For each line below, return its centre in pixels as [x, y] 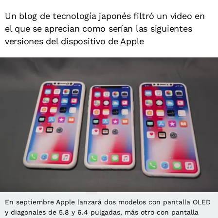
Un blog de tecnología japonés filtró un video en [105, 16]
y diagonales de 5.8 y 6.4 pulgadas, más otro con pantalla [102, 212]
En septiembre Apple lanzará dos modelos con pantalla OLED [108, 202]
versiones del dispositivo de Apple [75, 41]
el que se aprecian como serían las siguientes [99, 28]
